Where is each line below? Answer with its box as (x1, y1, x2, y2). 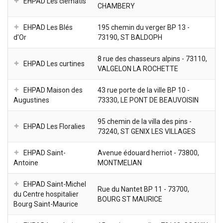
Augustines (13, 96, 49, 105)
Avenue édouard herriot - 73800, (98, 149, 199, 157)
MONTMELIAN (98, 159, 142, 167)
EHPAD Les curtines (23, 60, 85, 68)
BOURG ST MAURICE (98, 195, 162, 204)
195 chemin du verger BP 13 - (98, 23, 190, 32)
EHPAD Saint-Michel (23, 180, 86, 189)
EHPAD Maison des (23, 86, 83, 95)
